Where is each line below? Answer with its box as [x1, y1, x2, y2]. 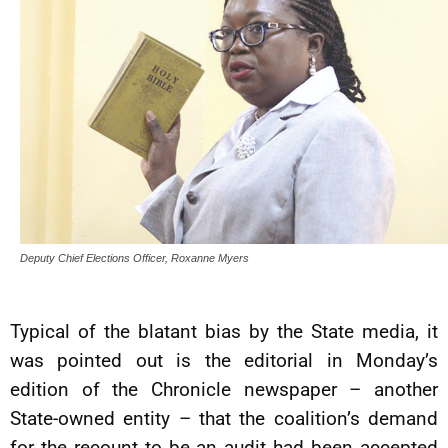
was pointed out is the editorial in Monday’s [10, 349, 438, 373]
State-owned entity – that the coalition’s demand [10, 407, 438, 431]
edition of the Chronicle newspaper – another [10, 378, 438, 402]
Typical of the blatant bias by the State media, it [10, 320, 438, 344]
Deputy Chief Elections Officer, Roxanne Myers [20, 252, 249, 265]
